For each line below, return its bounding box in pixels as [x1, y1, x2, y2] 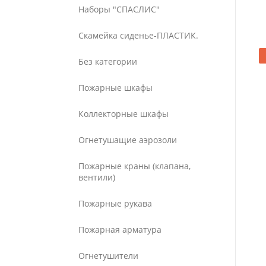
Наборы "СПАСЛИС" [78, 4, 160, 15]
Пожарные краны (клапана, [78, 160, 191, 172]
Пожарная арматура [78, 224, 161, 235]
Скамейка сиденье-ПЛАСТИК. [78, 30, 198, 41]
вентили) [78, 172, 115, 183]
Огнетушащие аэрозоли [78, 134, 177, 145]
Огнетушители [78, 250, 138, 261]
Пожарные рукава [78, 198, 152, 209]
